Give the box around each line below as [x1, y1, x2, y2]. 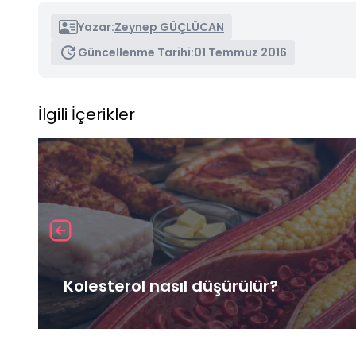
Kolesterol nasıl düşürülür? [64, 274, 278, 297]
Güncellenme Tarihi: [78, 44, 194, 60]
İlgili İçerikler [38, 103, 135, 126]
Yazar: [78, 18, 114, 35]
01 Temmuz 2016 [194, 44, 287, 60]
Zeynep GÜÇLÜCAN [114, 18, 224, 35]
